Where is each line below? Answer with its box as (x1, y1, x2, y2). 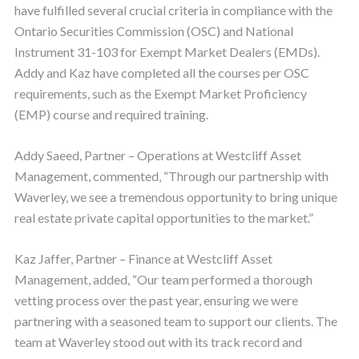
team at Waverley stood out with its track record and (14, 333, 302, 349)
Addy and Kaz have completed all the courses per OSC (14, 64, 309, 80)
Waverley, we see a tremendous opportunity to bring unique (14, 188, 337, 204)
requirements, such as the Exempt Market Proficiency (14, 85, 307, 101)
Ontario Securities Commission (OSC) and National (14, 22, 293, 38)
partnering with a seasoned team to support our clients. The (14, 313, 337, 329)
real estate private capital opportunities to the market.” (14, 209, 313, 225)
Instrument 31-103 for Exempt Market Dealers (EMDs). (14, 43, 320, 59)
